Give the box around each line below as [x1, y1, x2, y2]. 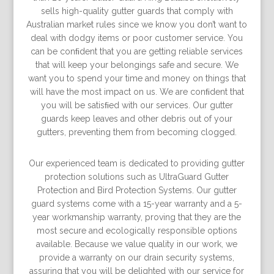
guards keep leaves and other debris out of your [41, 114, 233, 124]
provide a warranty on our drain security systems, [39, 253, 235, 262]
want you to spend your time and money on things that [28, 73, 246, 83]
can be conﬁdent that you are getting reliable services [31, 46, 243, 56]
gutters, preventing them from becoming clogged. [37, 127, 237, 137]
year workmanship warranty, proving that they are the [32, 212, 242, 222]
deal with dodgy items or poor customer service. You [31, 33, 243, 43]
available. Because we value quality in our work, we [36, 239, 238, 249]
